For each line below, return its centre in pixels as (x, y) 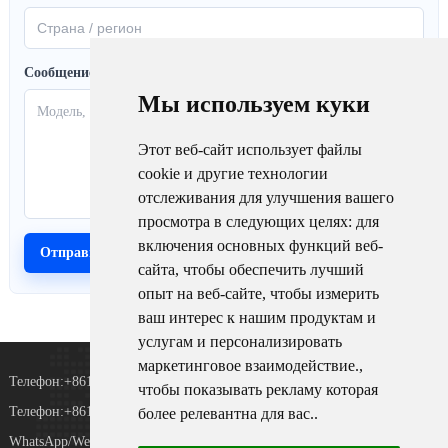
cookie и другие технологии (232, 173)
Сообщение (59, 72)
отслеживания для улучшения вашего (265, 197)
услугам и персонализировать (239, 341)
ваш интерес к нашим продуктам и (256, 317)
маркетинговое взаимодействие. (248, 365)
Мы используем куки (253, 104)
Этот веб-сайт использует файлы (249, 149)
